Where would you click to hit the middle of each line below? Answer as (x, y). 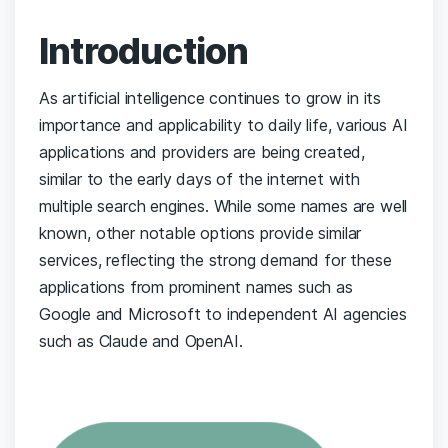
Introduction (144, 51)
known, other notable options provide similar (200, 233)
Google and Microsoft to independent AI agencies (223, 314)
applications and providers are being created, (202, 152)
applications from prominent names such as (196, 287)
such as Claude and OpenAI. (143, 341)
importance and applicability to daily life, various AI (223, 125)
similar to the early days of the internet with (199, 179)
